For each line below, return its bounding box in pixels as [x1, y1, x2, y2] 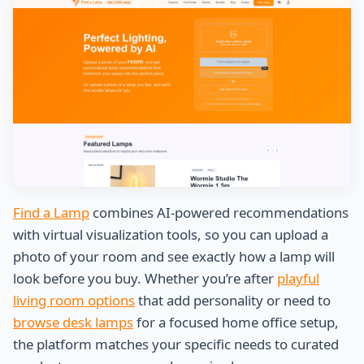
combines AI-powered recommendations [89, 203, 349, 223]
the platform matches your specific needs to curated [13, 335, 339, 354]
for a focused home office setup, [133, 313, 339, 332]
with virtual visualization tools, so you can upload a [13, 225, 328, 245]
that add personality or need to [135, 291, 331, 310]
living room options [13, 291, 135, 310]
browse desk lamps [13, 313, 133, 332]
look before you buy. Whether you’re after [13, 269, 277, 288]
